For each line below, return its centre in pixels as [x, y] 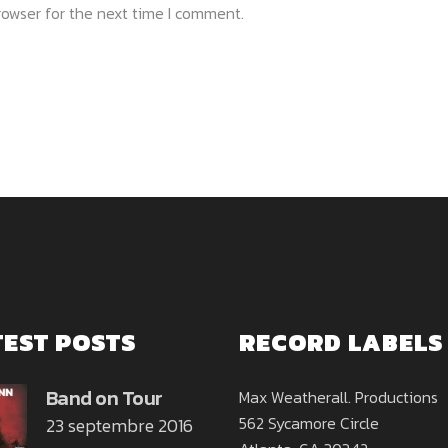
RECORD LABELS [341, 343]
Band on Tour [104, 398]
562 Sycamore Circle [309, 423]
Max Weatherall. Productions [338, 397]
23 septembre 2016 [119, 426]
